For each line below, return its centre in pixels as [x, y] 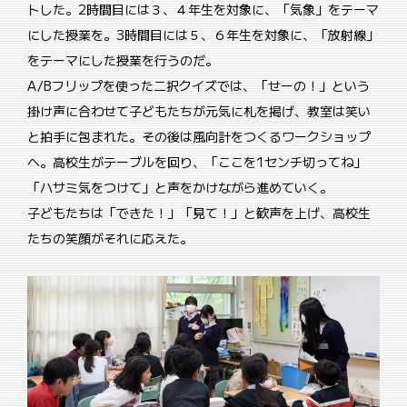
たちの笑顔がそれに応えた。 [110, 238]
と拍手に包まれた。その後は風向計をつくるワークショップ [199, 137]
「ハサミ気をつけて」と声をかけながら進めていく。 [180, 188]
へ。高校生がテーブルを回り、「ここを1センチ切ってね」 [197, 162]
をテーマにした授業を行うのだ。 [123, 60]
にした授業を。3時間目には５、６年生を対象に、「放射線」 [203, 35]
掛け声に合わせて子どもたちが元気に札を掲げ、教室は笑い [199, 111]
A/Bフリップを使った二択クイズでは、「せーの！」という [199, 86]
